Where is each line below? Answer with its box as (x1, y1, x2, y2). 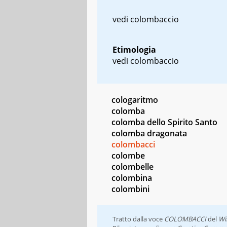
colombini (111, 183, 149, 195)
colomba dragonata (111, 127, 187, 139)
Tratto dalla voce (112, 214, 164, 223)
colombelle (111, 161, 154, 172)
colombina (111, 172, 152, 183)
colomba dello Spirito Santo (111, 116, 217, 128)
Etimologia (112, 44, 156, 55)
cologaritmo (111, 94, 158, 105)
